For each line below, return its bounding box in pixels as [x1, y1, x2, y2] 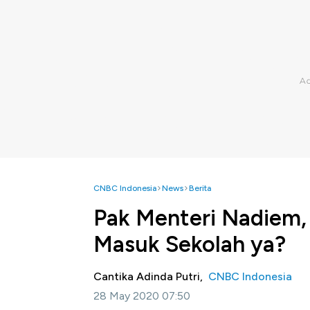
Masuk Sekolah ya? [93, 231, 286, 257]
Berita [189, 183, 211, 193]
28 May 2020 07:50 [93, 289, 190, 302]
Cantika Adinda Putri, [93, 270, 208, 283]
